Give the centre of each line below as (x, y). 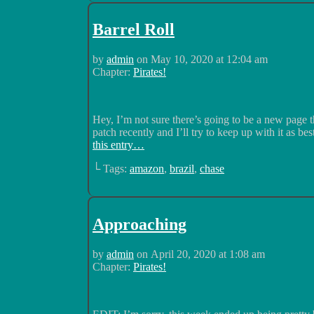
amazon (147, 169)
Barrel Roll (134, 30)
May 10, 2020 (182, 60)
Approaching (139, 225)
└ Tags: (111, 169)
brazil (182, 169)
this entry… (118, 145)
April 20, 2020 (183, 254)
